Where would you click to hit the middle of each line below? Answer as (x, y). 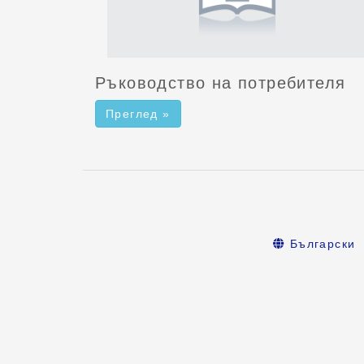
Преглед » (138, 113)
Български (321, 243)
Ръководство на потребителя (221, 82)
